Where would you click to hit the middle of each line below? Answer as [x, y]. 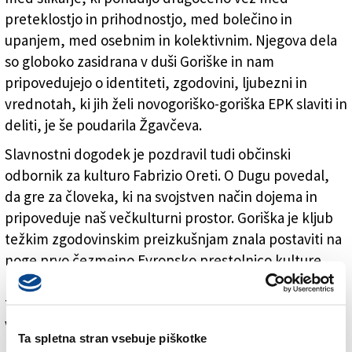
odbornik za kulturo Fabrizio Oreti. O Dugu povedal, [167, 176]
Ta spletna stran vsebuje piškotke [113, 338]
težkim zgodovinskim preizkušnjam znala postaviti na [173, 239]
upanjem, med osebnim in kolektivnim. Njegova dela [171, 40]
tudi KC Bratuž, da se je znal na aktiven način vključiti [172, 303]
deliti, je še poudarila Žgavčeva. [103, 125]
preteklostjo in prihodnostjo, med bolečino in [148, 19]
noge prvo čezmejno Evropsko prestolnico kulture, [165, 260]
